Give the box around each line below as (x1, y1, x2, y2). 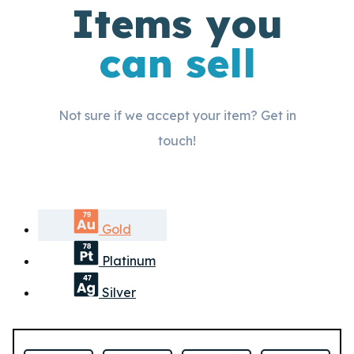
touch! (158, 132, 196, 149)
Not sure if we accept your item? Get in (58, 107, 296, 123)
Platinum (99, 252, 156, 269)
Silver (99, 284, 136, 300)
